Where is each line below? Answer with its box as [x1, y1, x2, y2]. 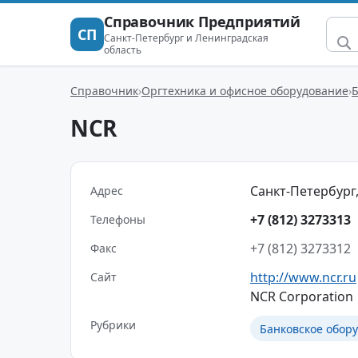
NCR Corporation [250, 288, 353, 305]
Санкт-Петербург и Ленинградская [104, 31, 268, 45]
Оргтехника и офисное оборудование [141, 82, 348, 98]
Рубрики [90, 317, 136, 332]
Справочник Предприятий [104, 12, 301, 31]
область [104, 43, 141, 57]
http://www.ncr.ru [250, 268, 356, 286]
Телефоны [90, 212, 145, 227]
